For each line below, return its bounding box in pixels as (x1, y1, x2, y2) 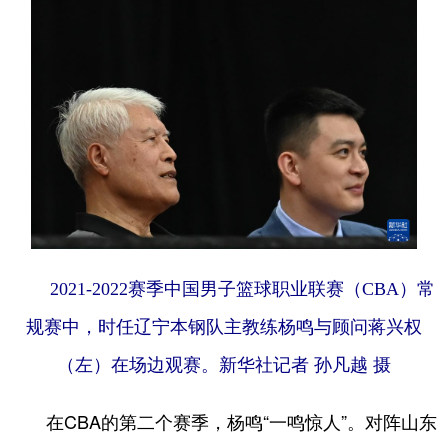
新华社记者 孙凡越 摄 (219, 355, 391, 376)
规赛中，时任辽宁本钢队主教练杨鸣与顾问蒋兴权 (26, 317, 422, 338)
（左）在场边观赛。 (57, 355, 219, 376)
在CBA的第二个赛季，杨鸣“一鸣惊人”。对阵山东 (10, 408, 437, 435)
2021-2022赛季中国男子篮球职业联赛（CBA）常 (49, 279, 435, 300)
